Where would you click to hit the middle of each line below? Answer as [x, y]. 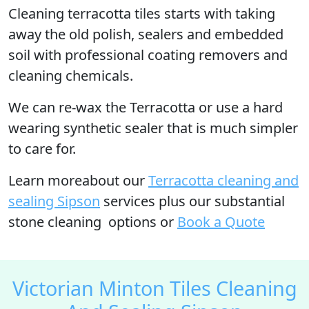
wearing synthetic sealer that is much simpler [153, 128]
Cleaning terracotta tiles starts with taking [142, 13]
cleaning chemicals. [71, 76]
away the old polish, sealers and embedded [146, 34]
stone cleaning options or [93, 222]
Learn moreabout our [78, 180]
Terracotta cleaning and [223, 180]
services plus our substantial [192, 201]
